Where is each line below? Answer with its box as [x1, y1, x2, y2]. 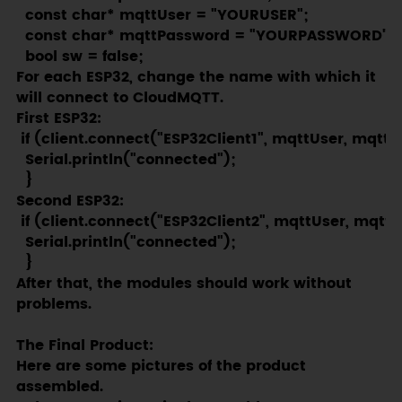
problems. [15, 293, 92, 316]
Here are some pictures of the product [15, 354, 306, 378]
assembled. [15, 375, 103, 398]
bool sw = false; [15, 45, 144, 68]
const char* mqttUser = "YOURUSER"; [15, 4, 309, 27]
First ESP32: [15, 107, 101, 130]
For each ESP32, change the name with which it [15, 66, 376, 89]
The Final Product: [15, 334, 153, 357]
